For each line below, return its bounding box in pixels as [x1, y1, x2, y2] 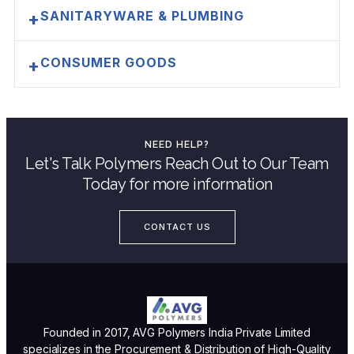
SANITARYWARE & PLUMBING [40, 8, 244, 24]
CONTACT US [143, 221, 211, 233]
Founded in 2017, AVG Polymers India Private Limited [43, 326, 311, 340]
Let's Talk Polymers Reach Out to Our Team [25, 154, 329, 174]
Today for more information [81, 175, 273, 194]
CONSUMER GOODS [40, 55, 177, 71]
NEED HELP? [145, 139, 209, 151]
